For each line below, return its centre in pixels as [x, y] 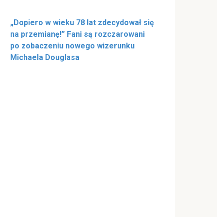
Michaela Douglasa [45, 58]
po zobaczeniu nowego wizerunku [72, 46]
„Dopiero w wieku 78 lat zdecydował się [82, 23]
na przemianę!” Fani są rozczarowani [77, 34]
